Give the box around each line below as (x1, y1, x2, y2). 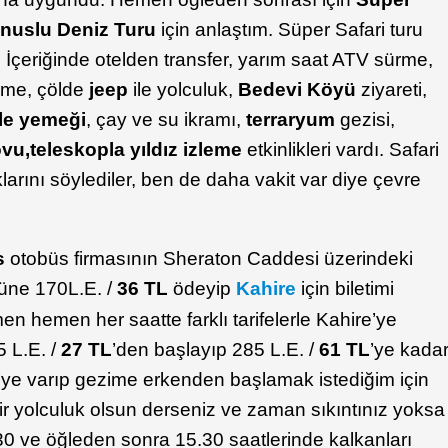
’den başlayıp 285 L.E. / (112, 339, 320, 361)
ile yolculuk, (128, 79, 239, 101)
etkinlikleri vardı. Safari (242, 139, 440, 161)
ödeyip (168, 278, 237, 300)
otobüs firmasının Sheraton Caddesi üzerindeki (5, 248, 414, 270)
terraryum (246, 109, 336, 131)
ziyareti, (356, 79, 428, 101)
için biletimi (296, 278, 395, 300)
